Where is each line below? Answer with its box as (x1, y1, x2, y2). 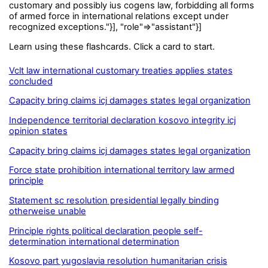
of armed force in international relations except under (8, 10, 229, 22)
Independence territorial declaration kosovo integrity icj (8, 114, 236, 126)
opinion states (8, 125, 68, 136)
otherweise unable (8, 205, 86, 217)
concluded (8, 75, 53, 87)
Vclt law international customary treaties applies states (8, 65, 233, 76)
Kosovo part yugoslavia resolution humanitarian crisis (8, 255, 227, 267)
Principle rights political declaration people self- (8, 225, 203, 236)
